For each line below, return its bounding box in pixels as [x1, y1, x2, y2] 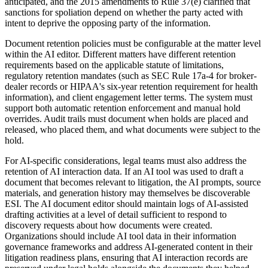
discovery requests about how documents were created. [5, 220, 212, 230]
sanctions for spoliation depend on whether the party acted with [5, 7, 243, 17]
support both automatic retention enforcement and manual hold [5, 102, 240, 113]
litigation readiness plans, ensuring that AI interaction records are [5, 252, 248, 263]
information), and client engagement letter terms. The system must [5, 92, 252, 102]
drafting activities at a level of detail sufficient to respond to [5, 209, 227, 220]
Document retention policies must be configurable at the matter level [5, 38, 261, 48]
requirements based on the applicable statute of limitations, [5, 59, 224, 70]
